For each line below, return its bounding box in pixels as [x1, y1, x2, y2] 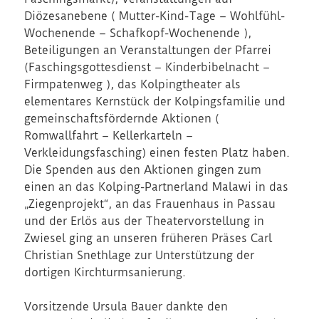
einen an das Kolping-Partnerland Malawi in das [24, 180, 289, 194]
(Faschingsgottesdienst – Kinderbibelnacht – [24, 61, 271, 75]
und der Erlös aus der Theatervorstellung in [24, 214, 265, 229]
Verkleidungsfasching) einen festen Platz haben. [24, 146, 291, 160]
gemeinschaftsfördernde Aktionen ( [24, 112, 220, 126]
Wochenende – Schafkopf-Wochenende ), [24, 26, 252, 41]
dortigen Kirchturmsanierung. [24, 266, 187, 280]
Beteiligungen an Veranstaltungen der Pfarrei [24, 43, 272, 58]
